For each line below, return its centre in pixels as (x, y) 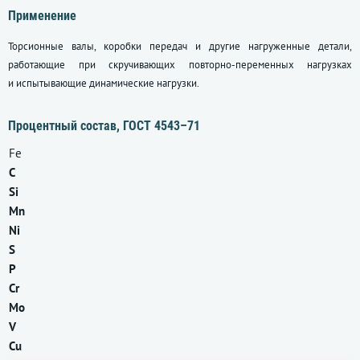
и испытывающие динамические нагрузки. (104, 84)
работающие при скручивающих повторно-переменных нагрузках (180, 65)
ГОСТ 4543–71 (162, 126)
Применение (42, 16)
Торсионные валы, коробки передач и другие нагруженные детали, (180, 47)
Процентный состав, (65, 126)
